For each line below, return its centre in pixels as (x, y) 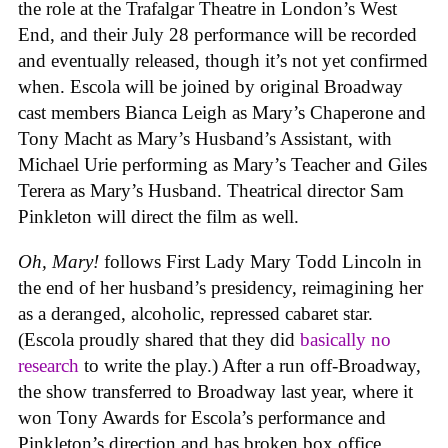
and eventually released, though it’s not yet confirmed (223, 61)
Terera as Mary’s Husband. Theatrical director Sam (211, 191)
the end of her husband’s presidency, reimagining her (220, 287)
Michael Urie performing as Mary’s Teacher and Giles (222, 165)
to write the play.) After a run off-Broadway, (250, 365)
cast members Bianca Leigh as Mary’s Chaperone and (222, 113)
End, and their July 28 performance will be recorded (217, 35)
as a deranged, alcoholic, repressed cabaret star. (195, 313)
